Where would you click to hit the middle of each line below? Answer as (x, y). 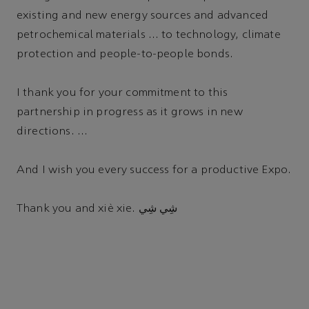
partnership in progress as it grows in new (130, 113)
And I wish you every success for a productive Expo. (154, 171)
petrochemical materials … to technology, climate (149, 36)
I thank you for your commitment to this (122, 93)
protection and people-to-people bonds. (125, 55)
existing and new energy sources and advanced (143, 16)
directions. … (52, 132)
